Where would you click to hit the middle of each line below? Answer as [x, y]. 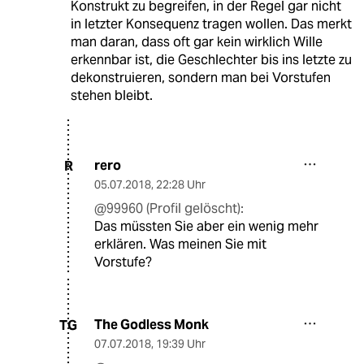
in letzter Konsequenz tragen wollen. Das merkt [211, 24]
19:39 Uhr [181, 344]
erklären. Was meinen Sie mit [180, 245]
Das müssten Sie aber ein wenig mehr [206, 227]
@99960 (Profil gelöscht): [169, 209]
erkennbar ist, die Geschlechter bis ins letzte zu [211, 60]
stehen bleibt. [111, 96]
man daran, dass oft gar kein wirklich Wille [196, 42]
